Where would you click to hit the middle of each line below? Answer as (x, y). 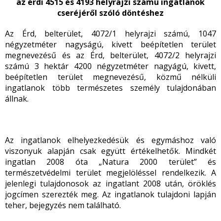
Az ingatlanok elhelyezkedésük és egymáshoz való (110, 140)
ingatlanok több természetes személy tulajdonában (110, 88)
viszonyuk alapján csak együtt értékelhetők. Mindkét (110, 151)
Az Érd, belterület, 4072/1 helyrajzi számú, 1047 (110, 34)
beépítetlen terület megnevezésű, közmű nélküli (110, 77)
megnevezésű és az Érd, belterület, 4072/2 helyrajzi (110, 55)
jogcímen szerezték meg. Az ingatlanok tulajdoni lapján (110, 194)
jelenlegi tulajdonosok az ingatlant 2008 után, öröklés (110, 184)
